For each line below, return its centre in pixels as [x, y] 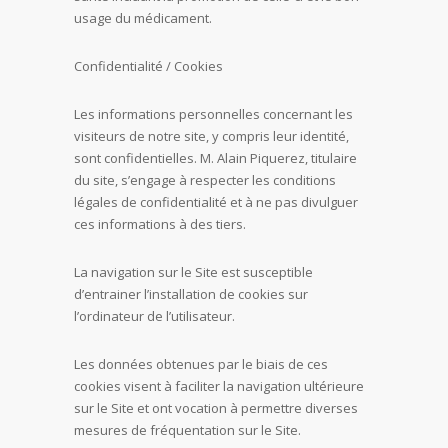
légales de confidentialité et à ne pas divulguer [216, 202]
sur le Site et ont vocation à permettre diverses [216, 408]
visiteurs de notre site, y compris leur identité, [211, 136]
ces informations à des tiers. [160, 224]
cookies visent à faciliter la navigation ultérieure [219, 386]
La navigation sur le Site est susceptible [193, 272]
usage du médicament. [143, 18]
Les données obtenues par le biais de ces [201, 364]
